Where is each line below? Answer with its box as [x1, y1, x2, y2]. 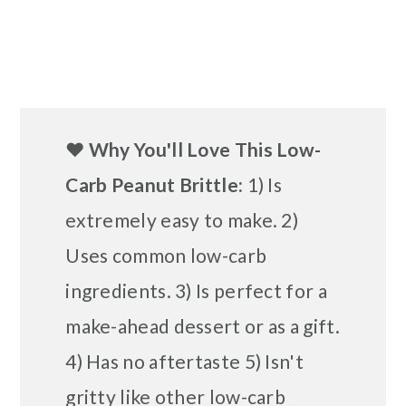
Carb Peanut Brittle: [65, 172, 244, 196]
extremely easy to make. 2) [65, 208, 299, 231]
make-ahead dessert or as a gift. [65, 314, 340, 337]
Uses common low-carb [65, 243, 267, 266]
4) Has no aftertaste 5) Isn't [65, 349, 304, 372]
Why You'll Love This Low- [84, 137, 322, 160]
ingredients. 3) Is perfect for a [65, 278, 327, 302]
